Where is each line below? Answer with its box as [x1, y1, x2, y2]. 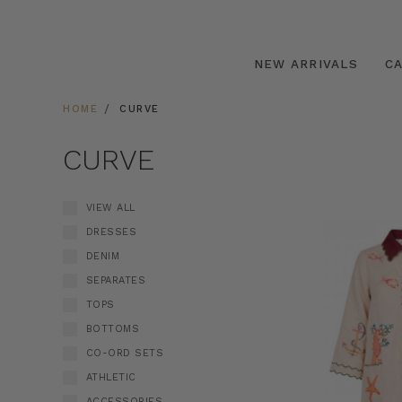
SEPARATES [85, 274, 146, 286]
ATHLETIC [85, 371, 136, 383]
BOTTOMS [85, 322, 140, 335]
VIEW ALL [85, 202, 135, 214]
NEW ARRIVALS [253, 56, 358, 71]
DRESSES [85, 225, 137, 238]
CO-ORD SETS [85, 346, 164, 359]
